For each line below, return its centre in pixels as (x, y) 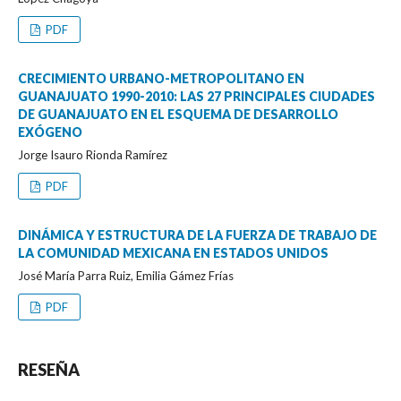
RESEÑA (49, 369)
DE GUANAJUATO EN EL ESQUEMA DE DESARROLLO (178, 114)
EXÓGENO (50, 132)
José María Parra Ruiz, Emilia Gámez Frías (126, 275)
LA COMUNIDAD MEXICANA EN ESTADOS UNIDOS (173, 252)
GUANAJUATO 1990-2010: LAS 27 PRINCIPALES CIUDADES (196, 96)
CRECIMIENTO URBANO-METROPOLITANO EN (161, 78)
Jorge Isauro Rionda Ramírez (93, 154)
